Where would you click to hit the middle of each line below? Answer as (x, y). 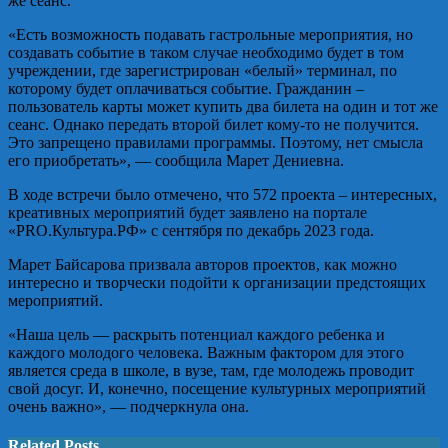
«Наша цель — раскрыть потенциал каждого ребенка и (196, 334)
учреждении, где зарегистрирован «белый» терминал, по (202, 70)
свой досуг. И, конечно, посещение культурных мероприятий (217, 388)
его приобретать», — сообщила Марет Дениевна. (176, 160)
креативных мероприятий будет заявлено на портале (187, 212)
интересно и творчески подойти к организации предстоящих (217, 282)
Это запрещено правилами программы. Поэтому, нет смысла (215, 142)
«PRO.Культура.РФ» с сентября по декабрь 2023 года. (191, 230)
